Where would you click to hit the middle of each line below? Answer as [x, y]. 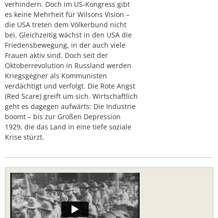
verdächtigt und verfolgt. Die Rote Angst [70, 86]
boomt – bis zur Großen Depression [63, 117]
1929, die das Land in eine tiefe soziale [68, 127]
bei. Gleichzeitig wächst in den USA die [68, 35]
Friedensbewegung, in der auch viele [65, 45]
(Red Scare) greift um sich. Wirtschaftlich [71, 96]
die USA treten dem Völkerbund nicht [66, 25]
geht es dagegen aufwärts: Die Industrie [70, 107]
